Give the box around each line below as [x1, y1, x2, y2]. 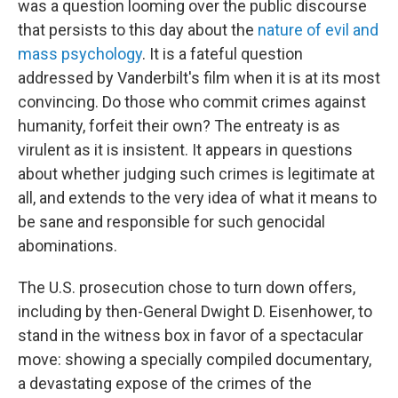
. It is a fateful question [142, 44, 303, 63]
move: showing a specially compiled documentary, [18, 350, 371, 369]
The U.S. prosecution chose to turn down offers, [18, 278, 355, 297]
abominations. [18, 236, 117, 255]
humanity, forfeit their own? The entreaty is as [18, 116, 340, 135]
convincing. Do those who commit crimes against [18, 92, 366, 111]
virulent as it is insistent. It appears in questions [18, 140, 353, 159]
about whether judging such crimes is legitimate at [18, 164, 375, 183]
